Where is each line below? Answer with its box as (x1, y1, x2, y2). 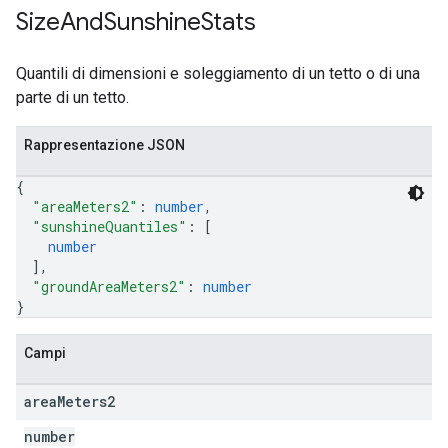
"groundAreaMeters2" (32, 277, 186, 296)
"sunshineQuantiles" (32, 217, 187, 236)
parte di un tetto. (16, 88, 129, 107)
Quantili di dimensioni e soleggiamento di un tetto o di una (16, 64, 420, 83)
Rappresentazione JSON (24, 137, 185, 153)
